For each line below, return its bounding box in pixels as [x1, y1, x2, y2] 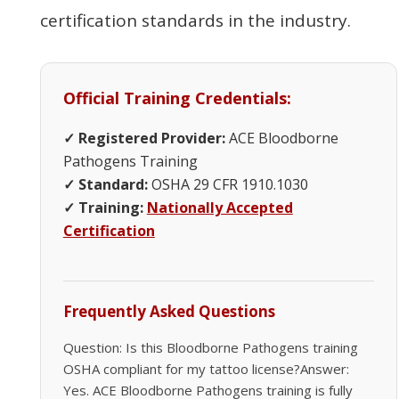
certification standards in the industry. [39, 8, 351, 32]
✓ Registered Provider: [62, 127, 225, 148]
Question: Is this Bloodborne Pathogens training [62, 338, 358, 356]
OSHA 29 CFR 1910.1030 [147, 174, 308, 194]
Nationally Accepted [146, 197, 293, 217]
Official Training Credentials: [62, 86, 291, 109]
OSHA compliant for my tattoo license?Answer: [62, 359, 349, 378]
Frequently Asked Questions [62, 300, 275, 322]
